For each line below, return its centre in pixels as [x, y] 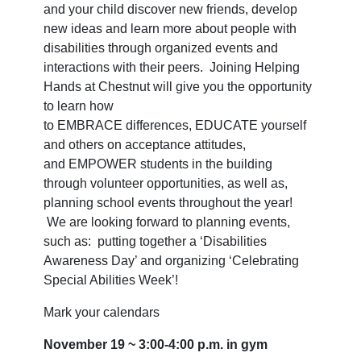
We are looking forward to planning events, [167, 222]
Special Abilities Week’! [111, 280]
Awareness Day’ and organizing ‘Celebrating [171, 260]
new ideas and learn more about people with [170, 28]
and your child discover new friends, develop [170, 9]
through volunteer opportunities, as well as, [166, 183]
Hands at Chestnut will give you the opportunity [178, 86]
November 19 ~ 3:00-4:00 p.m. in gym [156, 344]
